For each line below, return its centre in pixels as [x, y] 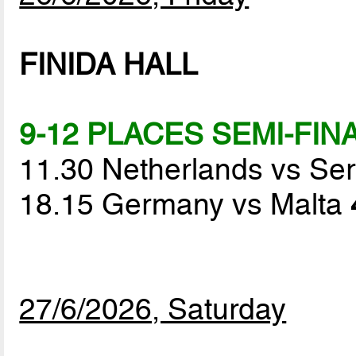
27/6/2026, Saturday [153, 310]
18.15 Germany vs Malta [185, 205]
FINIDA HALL [109, 65]
